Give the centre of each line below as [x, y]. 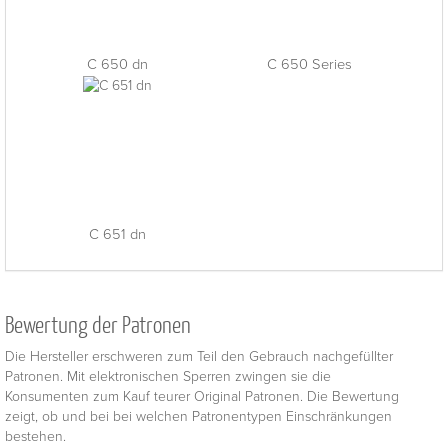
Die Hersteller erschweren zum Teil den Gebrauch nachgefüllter [199, 356]
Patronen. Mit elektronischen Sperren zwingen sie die [168, 376]
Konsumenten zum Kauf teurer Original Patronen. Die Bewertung [202, 396]
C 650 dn [117, 64]
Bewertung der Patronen [98, 323]
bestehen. [35, 436]
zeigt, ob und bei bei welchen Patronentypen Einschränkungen [198, 416]
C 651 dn [117, 234]
